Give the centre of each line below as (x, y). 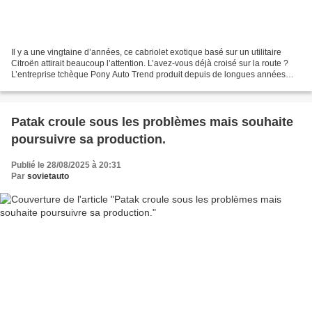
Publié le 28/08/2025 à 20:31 (66, 165)
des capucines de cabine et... (66, 86)
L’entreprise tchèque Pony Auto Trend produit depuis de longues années (148, 75)
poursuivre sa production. (88, 140)
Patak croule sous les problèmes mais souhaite (152, 122)
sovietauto (48, 177)
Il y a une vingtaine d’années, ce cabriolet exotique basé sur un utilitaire (146, 53)
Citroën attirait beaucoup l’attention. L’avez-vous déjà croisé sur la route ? (150, 64)
